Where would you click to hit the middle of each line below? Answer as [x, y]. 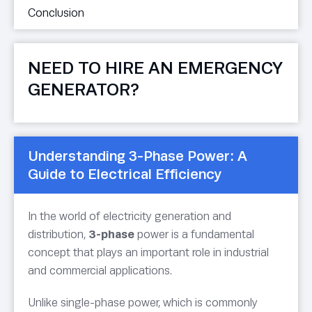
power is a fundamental [194, 235]
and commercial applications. [100, 271]
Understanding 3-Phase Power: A [138, 156]
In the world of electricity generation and [130, 217]
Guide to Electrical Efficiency [125, 174]
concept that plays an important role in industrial [148, 253]
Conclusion [56, 13]
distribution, [58, 235]
